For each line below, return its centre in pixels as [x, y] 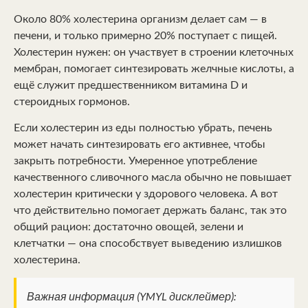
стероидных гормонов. [72, 101]
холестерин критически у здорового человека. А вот [146, 194]
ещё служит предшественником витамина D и [131, 85]
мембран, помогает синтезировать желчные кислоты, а [154, 68]
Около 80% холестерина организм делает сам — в [140, 19]
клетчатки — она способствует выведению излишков [148, 243]
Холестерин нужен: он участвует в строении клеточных [154, 52]
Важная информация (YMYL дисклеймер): [131, 296]
